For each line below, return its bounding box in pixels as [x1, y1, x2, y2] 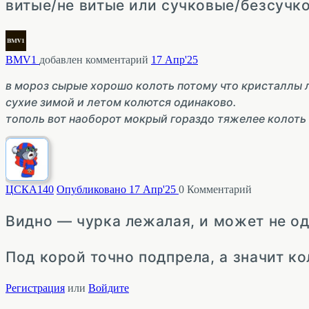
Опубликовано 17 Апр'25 [57, 183, 179, 195]
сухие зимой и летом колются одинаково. [6, 94, 237, 109]
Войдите [88, 281, 129, 294]
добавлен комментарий [39, 53, 151, 66]
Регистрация [6, 281, 65, 294]
